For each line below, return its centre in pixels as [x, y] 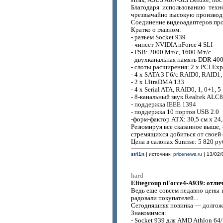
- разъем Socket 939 [158, 37]
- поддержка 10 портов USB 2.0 [175, 112]
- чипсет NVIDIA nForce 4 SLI [171, 45]
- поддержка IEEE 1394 [163, 105]
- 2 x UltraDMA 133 [157, 82]
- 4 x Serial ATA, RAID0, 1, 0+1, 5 [176, 90]
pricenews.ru [187, 154]
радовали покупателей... [164, 198]
